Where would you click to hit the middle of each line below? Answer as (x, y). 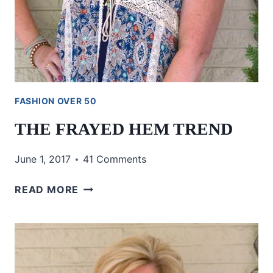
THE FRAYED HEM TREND (124, 129)
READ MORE (47, 190)
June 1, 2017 (43, 159)
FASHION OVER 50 (56, 101)
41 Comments (115, 159)
